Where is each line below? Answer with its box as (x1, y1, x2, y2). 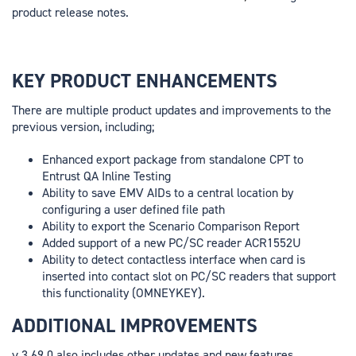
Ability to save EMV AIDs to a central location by (41, 184, 293, 202)
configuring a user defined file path (41, 201, 225, 219)
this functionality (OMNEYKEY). (41, 284, 205, 302)
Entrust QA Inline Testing (41, 168, 171, 185)
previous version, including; (12, 118, 154, 136)
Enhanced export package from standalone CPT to (41, 151, 304, 168)
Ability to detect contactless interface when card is (41, 251, 305, 269)
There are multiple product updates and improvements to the (12, 102, 331, 119)
